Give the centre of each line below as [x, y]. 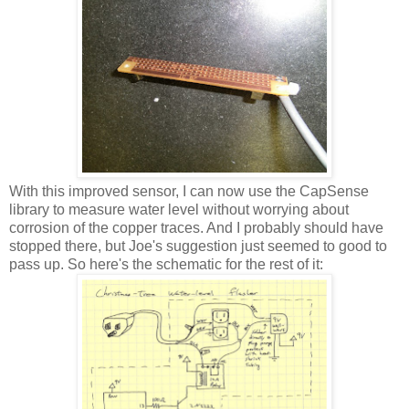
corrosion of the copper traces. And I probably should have [196, 227]
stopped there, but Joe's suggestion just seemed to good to [198, 246]
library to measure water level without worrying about [179, 209]
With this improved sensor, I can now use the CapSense [189, 191]
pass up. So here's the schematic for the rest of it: [166, 264]
